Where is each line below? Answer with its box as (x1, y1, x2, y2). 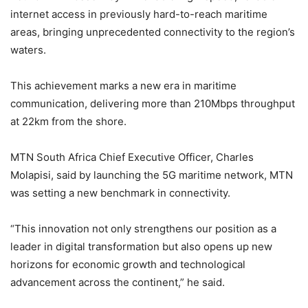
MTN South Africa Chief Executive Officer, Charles (10, 151, 254, 164)
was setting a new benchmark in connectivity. (10, 186, 230, 200)
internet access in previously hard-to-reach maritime (10, 8, 267, 21)
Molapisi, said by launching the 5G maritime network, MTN (10, 168, 293, 182)
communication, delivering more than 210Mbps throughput (10, 97, 295, 111)
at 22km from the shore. (10, 115, 126, 129)
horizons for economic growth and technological (10, 258, 245, 272)
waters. (10, 43, 46, 57)
